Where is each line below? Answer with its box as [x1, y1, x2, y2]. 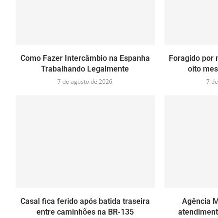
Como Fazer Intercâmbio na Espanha [20, 53, 150, 63]
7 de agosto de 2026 [57, 77, 113, 86]
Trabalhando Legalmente [41, 64, 129, 73]
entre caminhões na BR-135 [36, 207, 134, 217]
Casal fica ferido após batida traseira [20, 197, 150, 206]
